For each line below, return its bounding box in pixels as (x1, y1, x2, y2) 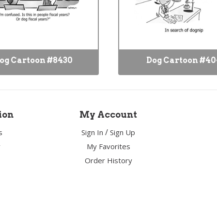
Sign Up (110, 127, 136, 137)
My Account (79, 109, 138, 120)
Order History (84, 155, 132, 165)
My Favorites (86, 141, 130, 151)
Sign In (81, 127, 104, 137)
